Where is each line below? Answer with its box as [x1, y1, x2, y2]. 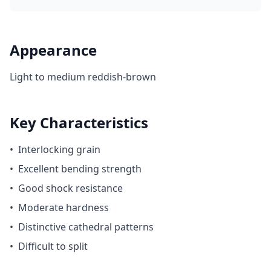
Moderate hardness [18, 201, 109, 214]
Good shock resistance [18, 181, 123, 195]
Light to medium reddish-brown [10, 70, 156, 83]
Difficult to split [18, 240, 88, 253]
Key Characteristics [10, 113, 148, 132]
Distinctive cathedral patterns [18, 220, 154, 233]
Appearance [10, 40, 97, 60]
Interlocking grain [18, 143, 100, 156]
